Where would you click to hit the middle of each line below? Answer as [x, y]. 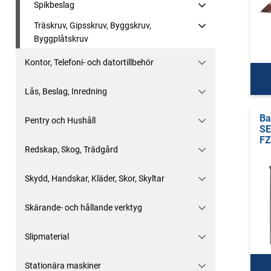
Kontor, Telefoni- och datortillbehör [89, 62]
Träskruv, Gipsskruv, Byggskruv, [93, 25]
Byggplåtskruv [61, 39]
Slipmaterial [47, 237]
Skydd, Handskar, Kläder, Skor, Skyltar [95, 178]
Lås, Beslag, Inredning [66, 91]
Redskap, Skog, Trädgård [71, 149]
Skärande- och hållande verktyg [83, 207]
